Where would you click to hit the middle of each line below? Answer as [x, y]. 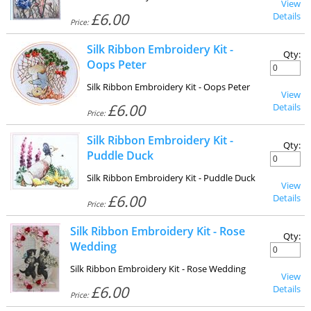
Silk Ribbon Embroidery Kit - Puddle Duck [171, 178]
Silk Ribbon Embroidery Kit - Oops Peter [168, 87]
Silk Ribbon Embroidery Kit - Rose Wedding [158, 269]
